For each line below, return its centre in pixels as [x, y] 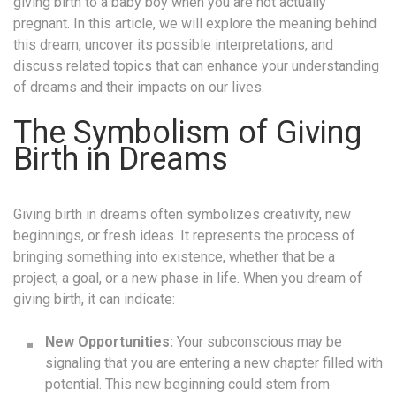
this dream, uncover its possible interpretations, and [173, 44]
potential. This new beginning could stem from [187, 384]
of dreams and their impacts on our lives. [139, 87]
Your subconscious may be [258, 341]
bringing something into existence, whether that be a [174, 256]
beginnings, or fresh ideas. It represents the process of [184, 235]
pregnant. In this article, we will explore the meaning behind [195, 23]
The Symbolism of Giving [187, 132]
